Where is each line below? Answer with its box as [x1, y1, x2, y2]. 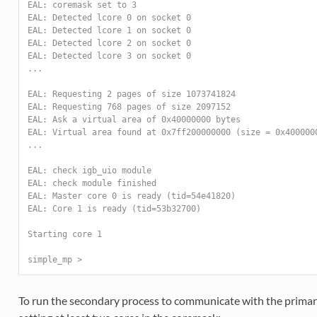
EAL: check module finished [27, 178, 156, 189]
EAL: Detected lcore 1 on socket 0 [27, 25, 191, 36]
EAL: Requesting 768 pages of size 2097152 [27, 102, 231, 113]
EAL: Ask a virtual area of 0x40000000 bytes [27, 115, 241, 125]
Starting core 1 [27, 229, 102, 240]
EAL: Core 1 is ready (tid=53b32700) [27, 204, 201, 214]
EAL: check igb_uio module [27, 166, 151, 176]
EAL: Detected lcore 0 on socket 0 [27, 13, 191, 23]
